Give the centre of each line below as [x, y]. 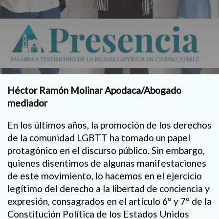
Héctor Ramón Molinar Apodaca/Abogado [94, 90]
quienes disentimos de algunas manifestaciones [107, 163]
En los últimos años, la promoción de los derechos [109, 125]
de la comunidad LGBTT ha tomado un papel [99, 138]
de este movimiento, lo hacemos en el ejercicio [105, 176]
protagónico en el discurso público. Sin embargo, [106, 151]
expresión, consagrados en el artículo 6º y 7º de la [109, 201]
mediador [27, 103]
